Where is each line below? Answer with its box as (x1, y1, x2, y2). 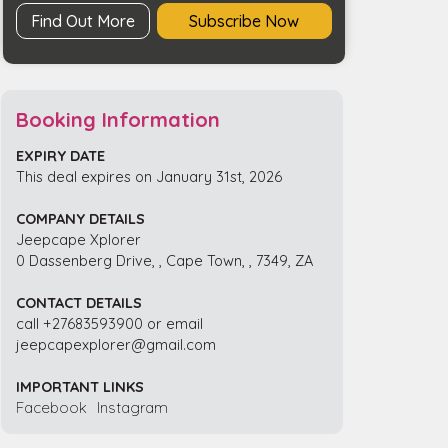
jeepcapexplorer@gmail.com (16, 334, 217, 354)
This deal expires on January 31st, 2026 (16, 166, 283, 186)
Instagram (97, 397, 169, 417)
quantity (67, 5, 130, 26)
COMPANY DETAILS (16, 208, 146, 228)
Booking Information (16, 106, 221, 132)
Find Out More (30, 10, 135, 31)
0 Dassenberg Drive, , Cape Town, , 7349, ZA (16, 250, 314, 270)
